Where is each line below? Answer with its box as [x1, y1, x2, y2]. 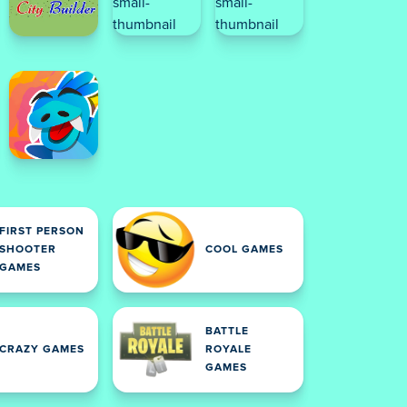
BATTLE [204, 325, 249, 337]
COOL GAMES [204, 243, 283, 255]
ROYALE [204, 343, 252, 355]
